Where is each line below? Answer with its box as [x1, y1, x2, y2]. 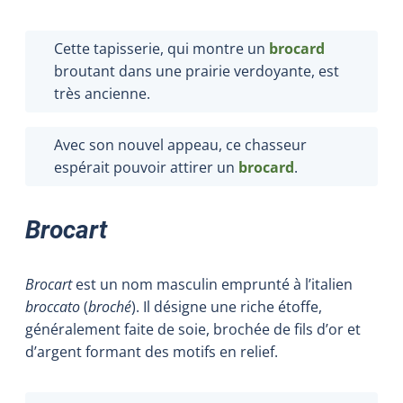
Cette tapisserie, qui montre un [54, 38, 269, 58]
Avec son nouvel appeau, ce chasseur [54, 134, 307, 155]
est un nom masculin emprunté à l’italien [72, 273, 353, 294]
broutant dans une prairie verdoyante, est [54, 60, 339, 81]
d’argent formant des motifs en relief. [25, 341, 278, 362]
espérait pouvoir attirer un [54, 157, 238, 177]
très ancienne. [54, 83, 150, 103]
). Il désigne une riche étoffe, [131, 296, 322, 317]
